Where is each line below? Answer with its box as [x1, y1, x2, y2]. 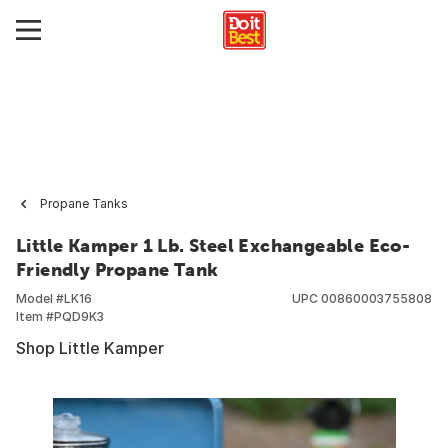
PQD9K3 [54, 309, 104, 324]
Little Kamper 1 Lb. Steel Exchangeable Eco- [16, 235, 411, 256]
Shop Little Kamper [16, 338, 164, 358]
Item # [16, 309, 54, 324]
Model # [16, 291, 64, 306]
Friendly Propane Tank [16, 259, 219, 280]
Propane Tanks [40, 196, 128, 211]
